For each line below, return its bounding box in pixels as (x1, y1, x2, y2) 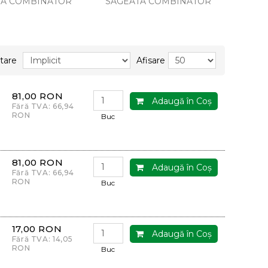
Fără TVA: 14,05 (11, 234, 74, 243)
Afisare (136, 55, 165, 66)
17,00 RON (11, 223, 62, 234)
